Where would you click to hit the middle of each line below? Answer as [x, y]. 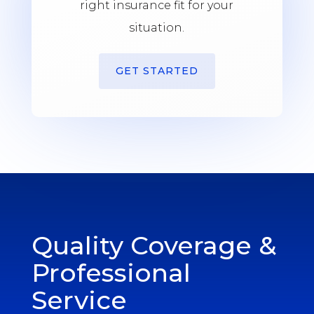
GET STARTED [157, 71]
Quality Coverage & [153, 246]
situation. [157, 28]
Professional [111, 273]
